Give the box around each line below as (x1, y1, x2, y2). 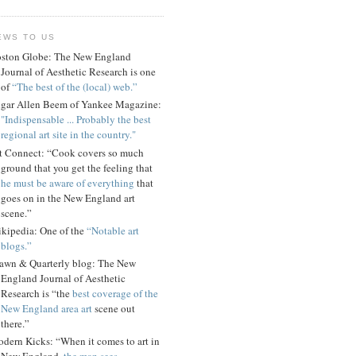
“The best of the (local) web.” (12, 79, 137, 95)
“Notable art (87, 222, 139, 238)
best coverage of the (72, 286, 158, 301)
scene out (92, 301, 135, 316)
